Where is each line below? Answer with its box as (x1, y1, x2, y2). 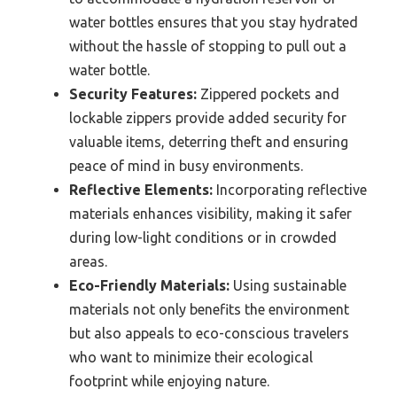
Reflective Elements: (69, 182, 213, 198)
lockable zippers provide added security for (69, 110, 346, 127)
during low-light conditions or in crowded (69, 230, 337, 246)
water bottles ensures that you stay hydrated (69, 14, 358, 31)
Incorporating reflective (213, 182, 367, 198)
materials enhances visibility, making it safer (69, 206, 352, 222)
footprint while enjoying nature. (69, 373, 269, 390)
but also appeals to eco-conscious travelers (69, 325, 349, 342)
